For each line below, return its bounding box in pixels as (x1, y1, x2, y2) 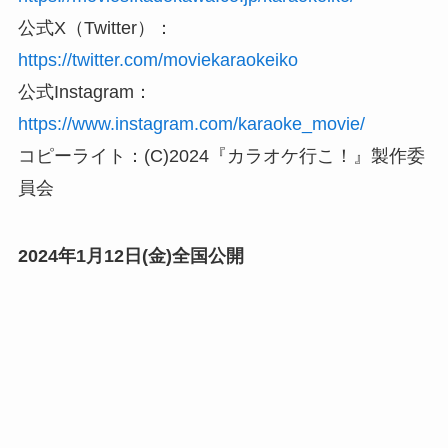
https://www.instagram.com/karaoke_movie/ (17, 114, 365, 135)
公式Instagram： (17, 82, 152, 103)
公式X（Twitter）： (17, 18, 173, 39)
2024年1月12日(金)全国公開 (17, 246, 244, 267)
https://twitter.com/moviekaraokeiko (17, 50, 298, 71)
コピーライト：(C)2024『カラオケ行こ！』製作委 (17, 146, 425, 167)
